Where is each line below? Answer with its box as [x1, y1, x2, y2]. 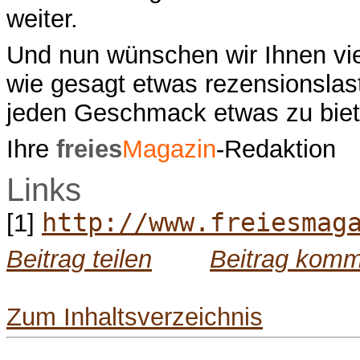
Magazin [122, 135, 216, 164]
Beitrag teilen [6, 244, 152, 273]
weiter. [6, 4, 78, 33]
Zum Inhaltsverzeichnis [6, 302, 263, 331]
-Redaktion [216, 135, 336, 164]
